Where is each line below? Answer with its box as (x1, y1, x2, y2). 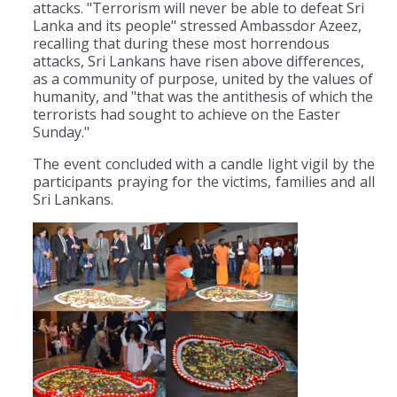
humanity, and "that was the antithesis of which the (33, 87, 373, 107)
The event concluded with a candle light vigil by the (33, 154, 375, 175)
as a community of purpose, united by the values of (33, 69, 373, 90)
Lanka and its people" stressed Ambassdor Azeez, (33, 16, 362, 36)
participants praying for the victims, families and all (33, 172, 375, 192)
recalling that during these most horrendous (33, 34, 330, 54)
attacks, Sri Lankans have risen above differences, (33, 51, 364, 72)
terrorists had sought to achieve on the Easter (33, 105, 340, 125)
